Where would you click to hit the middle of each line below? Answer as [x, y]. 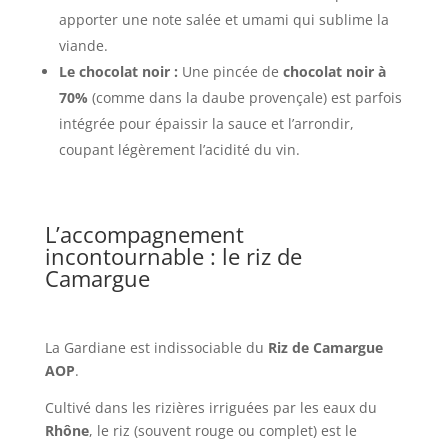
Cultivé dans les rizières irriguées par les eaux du [210, 407]
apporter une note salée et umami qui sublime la [223, 19]
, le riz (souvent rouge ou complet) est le [222, 430]
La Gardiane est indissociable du [156, 347]
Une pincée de [230, 71]
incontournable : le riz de [173, 255]
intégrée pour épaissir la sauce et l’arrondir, [206, 123]
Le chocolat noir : [118, 71]
